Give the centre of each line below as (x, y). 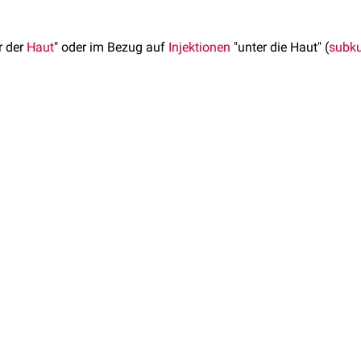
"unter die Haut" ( (280, 47)
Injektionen (199, 47)
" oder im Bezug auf (111, 47)
